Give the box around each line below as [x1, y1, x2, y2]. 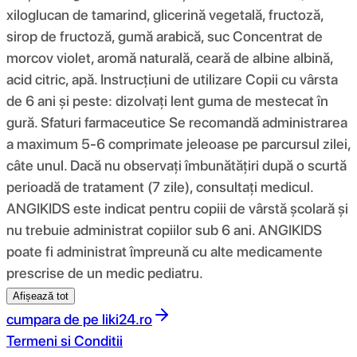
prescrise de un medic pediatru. [6, 264, 203, 281]
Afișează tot [13, 289, 69, 302]
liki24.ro [102, 310, 152, 328]
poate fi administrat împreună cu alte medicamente [6, 242, 323, 260]
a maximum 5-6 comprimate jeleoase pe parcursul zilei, [6, 135, 351, 152]
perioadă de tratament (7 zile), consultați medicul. [6, 178, 313, 195]
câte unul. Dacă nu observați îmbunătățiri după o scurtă [6, 156, 347, 174]
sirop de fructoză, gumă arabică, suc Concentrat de [6, 27, 323, 45]
